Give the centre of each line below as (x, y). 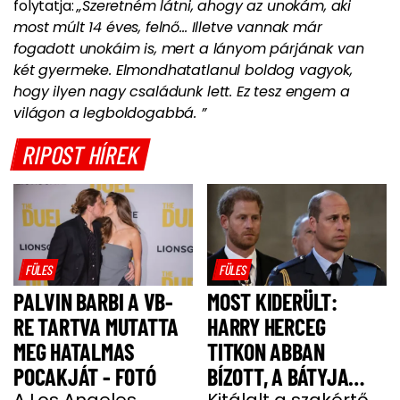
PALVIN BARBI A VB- (94, 301)
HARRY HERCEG (267, 326)
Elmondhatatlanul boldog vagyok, (234, 71)
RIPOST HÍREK (81, 155)
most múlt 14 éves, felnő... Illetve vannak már (168, 28)
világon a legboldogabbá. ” (110, 113)
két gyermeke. (65, 71)
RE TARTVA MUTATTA (96, 326)
